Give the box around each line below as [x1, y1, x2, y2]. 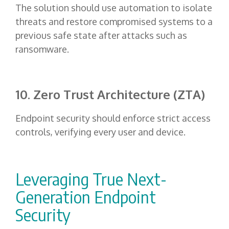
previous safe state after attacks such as [15, 29, 187, 41]
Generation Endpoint [15, 186, 156, 207]
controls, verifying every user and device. [15, 126, 186, 138]
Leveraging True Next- [15, 168, 167, 189]
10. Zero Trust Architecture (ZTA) [15, 86, 208, 102]
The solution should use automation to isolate [15, 2, 212, 13]
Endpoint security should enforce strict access [15, 112, 211, 124]
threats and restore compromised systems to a [15, 15, 213, 27]
